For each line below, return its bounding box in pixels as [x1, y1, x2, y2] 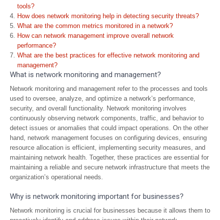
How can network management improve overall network [17, 32, 174, 39]
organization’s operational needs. [10, 173, 103, 181]
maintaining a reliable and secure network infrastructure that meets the [10, 164, 210, 171]
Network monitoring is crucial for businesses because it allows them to [10, 207, 210, 214]
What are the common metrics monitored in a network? [17, 22, 173, 29]
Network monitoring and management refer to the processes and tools [10, 85, 208, 92]
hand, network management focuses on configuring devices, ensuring [10, 134, 207, 141]
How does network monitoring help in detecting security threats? [17, 12, 199, 20]
